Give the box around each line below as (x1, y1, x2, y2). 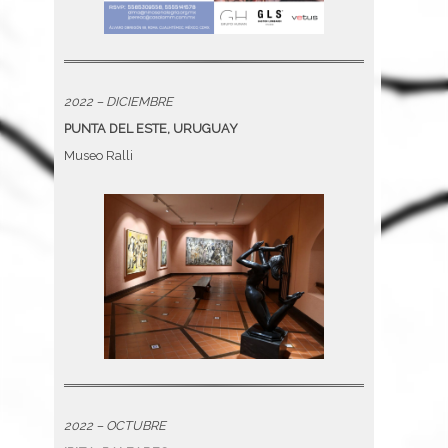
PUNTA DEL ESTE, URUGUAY (64, 120, 238, 136)
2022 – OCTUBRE (64, 417, 166, 433)
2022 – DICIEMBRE (64, 93, 173, 109)
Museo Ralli (64, 147, 133, 163)
